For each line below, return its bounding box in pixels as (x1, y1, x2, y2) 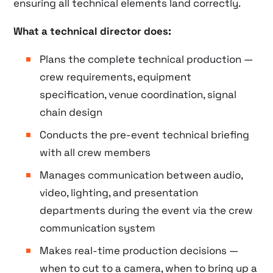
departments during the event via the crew (39, 204, 253, 217)
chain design (39, 105, 102, 119)
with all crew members (39, 146, 151, 159)
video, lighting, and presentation (39, 186, 198, 199)
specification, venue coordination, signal (39, 88, 236, 101)
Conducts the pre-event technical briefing (39, 128, 249, 141)
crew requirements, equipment (39, 70, 191, 83)
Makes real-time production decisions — (39, 244, 238, 257)
